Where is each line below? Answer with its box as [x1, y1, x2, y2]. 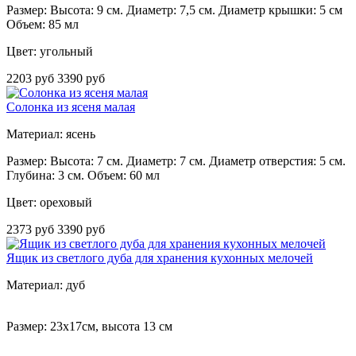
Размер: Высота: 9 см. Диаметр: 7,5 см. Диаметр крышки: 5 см [6, 3, 342, 17]
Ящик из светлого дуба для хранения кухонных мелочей [6, 251, 313, 265]
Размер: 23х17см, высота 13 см [6, 319, 172, 334]
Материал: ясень [6, 127, 95, 141]
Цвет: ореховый [6, 195, 92, 210]
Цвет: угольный [6, 44, 93, 59]
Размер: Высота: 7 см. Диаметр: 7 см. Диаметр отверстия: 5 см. [6, 154, 346, 168]
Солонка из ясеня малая [6, 100, 135, 114]
